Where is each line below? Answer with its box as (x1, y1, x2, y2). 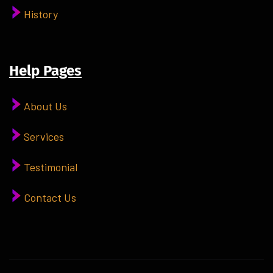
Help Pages (9, 62, 82, 79)
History (24, 7, 58, 21)
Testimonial (24, 160, 77, 174)
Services (24, 129, 64, 143)
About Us (24, 99, 67, 113)
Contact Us (24, 190, 76, 204)
